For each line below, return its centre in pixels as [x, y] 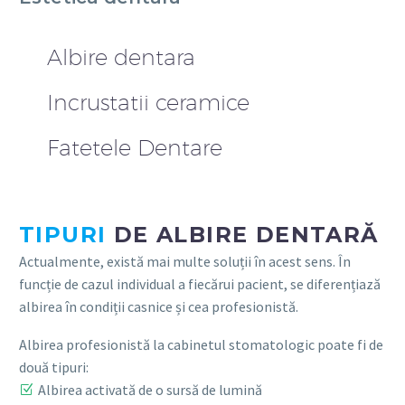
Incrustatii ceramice [148, 102]
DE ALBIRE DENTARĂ [242, 234]
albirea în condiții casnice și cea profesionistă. [159, 306]
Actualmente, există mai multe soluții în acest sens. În [185, 261]
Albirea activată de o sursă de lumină [150, 390]
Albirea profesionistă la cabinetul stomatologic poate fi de [201, 345]
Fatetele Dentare [135, 147]
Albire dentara [121, 57]
